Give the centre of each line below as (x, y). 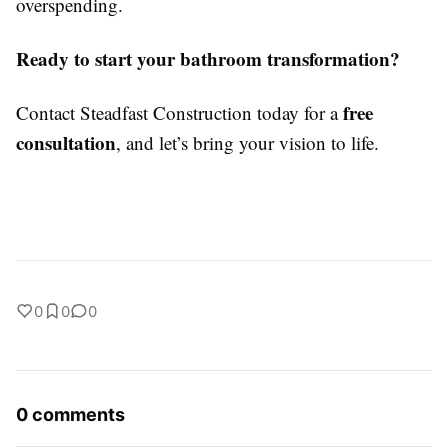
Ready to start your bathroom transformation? (208, 58)
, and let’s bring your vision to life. (247, 142)
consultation (66, 142)
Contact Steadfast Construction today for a (179, 112)
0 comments (70, 414)
